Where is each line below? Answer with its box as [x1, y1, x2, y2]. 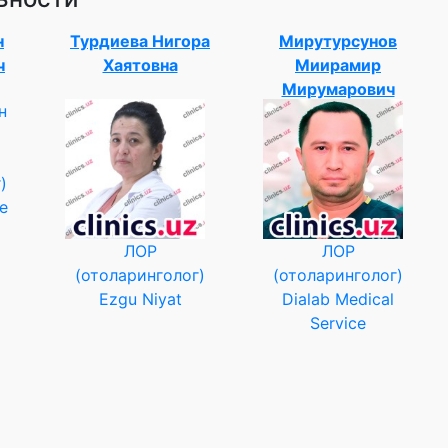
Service [310, 313, 366, 333]
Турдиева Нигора [70, 31, 210, 51]
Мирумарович [281, 79, 395, 99]
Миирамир [295, 55, 381, 75]
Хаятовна [102, 55, 178, 75]
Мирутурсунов [279, 31, 397, 51]
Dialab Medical [282, 289, 394, 309]
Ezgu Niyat [98, 289, 182, 309]
